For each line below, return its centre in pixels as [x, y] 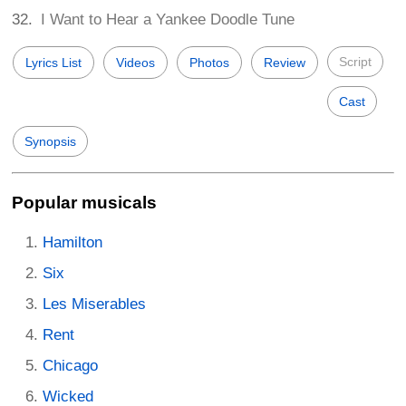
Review [285, 63]
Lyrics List [53, 63]
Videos [135, 63]
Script [355, 62]
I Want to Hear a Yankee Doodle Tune [168, 20]
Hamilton [72, 242]
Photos [209, 63]
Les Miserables [94, 304]
